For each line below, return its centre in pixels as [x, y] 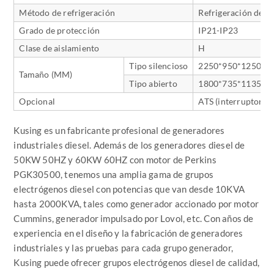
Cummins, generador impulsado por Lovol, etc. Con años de [134, 218]
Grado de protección [60, 30]
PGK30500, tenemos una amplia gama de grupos [114, 174]
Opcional [37, 101]
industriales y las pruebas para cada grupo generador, [124, 247]
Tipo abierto [153, 83]
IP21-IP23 [218, 30]
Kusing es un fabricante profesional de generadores [119, 130]
